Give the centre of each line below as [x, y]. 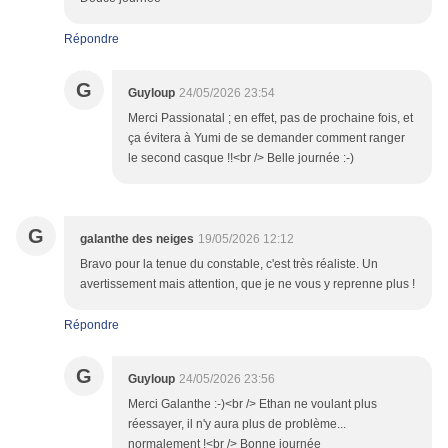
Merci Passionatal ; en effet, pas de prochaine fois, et [270, 118]
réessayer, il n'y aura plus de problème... [237, 424]
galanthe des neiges [137, 239]
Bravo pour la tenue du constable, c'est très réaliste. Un [229, 264]
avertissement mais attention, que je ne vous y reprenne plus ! [247, 284]
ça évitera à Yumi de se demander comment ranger [266, 138]
